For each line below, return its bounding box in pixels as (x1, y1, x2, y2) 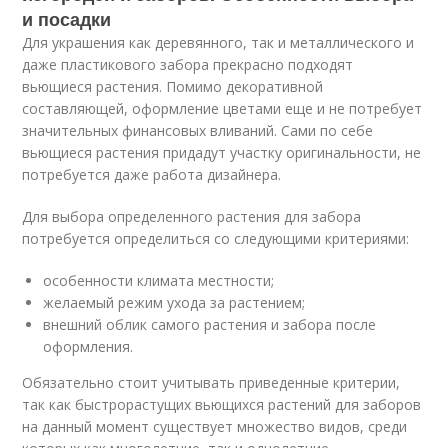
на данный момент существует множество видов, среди (22, 417, 408, 436)
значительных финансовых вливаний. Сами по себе (22, 121, 374, 140)
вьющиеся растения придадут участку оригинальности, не (22, 143, 422, 162)
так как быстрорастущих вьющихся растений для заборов (22, 395, 422, 414)
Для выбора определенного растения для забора (22, 207, 362, 226)
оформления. (43, 337, 134, 356)
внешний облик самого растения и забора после (43, 315, 377, 334)
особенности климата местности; (43, 271, 275, 290)
